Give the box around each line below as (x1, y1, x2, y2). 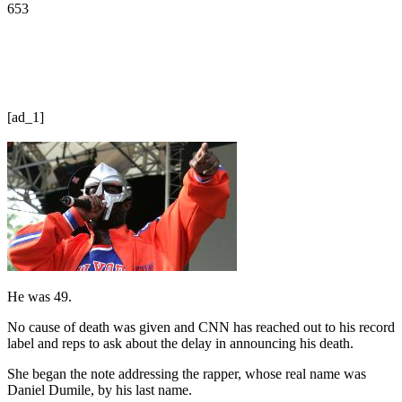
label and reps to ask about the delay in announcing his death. (7, 335, 354, 351)
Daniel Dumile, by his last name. (7, 381, 192, 398)
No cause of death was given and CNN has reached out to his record (7, 319, 395, 335)
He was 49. (7, 288, 72, 304)
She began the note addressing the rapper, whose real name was (7, 365, 366, 381)
